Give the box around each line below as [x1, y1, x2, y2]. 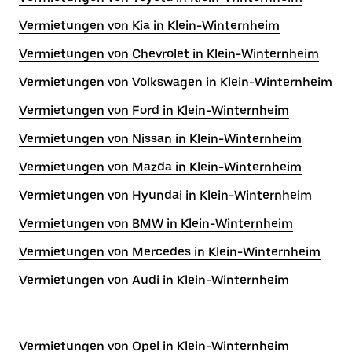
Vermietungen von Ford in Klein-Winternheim [19, 103, 289, 118]
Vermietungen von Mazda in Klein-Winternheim [19, 159, 302, 174]
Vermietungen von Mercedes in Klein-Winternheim [19, 244, 321, 259]
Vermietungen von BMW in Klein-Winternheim [19, 216, 293, 231]
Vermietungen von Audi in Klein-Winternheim [19, 273, 289, 288]
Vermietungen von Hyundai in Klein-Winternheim [19, 188, 312, 203]
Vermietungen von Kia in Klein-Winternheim [19, 18, 280, 33]
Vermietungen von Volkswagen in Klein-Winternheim [19, 75, 332, 90]
